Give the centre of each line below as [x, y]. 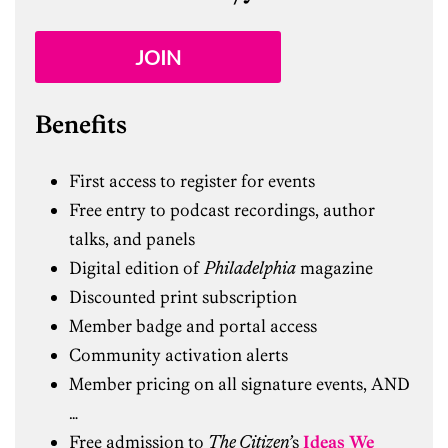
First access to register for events [191, 180]
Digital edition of [136, 267]
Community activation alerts [178, 354]
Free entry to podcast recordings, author [221, 209]
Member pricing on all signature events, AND [239, 383]
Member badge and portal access [192, 325]
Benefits [81, 124]
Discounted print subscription [182, 296]
